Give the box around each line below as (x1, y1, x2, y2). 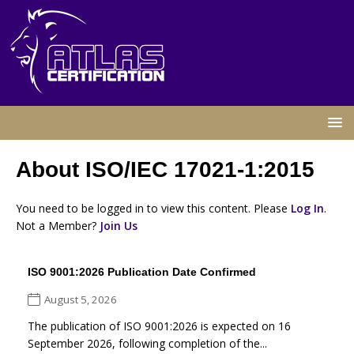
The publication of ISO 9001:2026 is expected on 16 (28, 318, 291, 333)
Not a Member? (16, 217, 100, 233)
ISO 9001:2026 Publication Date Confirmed (28, 265, 256, 278)
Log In (291, 200, 324, 216)
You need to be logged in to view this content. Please (16, 200, 291, 216)
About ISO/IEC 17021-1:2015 (16, 156, 314, 182)
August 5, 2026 (44, 292, 117, 307)
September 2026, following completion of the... (28, 335, 267, 351)
